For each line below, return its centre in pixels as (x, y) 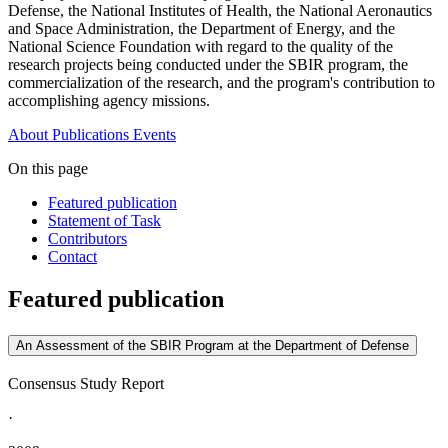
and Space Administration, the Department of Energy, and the (201, 29)
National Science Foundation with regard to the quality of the (200, 47)
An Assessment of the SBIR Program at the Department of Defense (212, 346)
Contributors (87, 239)
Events (154, 135)
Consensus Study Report (86, 383)
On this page (48, 169)
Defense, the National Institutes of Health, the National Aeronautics (220, 11)
